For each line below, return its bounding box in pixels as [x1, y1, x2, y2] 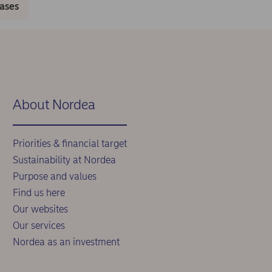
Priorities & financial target [12, 138, 127, 149]
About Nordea [12, 96, 95, 113]
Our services [12, 220, 65, 231]
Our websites [12, 203, 68, 215]
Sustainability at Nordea [12, 154, 116, 166]
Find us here [12, 187, 65, 199]
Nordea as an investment [12, 236, 120, 248]
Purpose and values [12, 171, 97, 182]
